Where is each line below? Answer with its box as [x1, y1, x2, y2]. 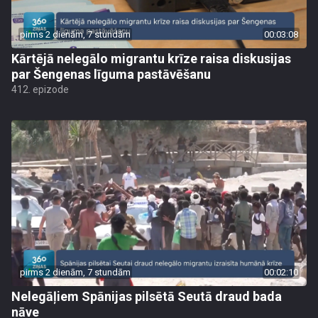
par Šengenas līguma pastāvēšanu [11, 67, 211, 82]
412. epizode [11, 84, 69, 95]
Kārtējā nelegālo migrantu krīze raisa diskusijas [11, 51, 291, 66]
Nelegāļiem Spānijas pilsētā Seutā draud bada [11, 289, 282, 304]
